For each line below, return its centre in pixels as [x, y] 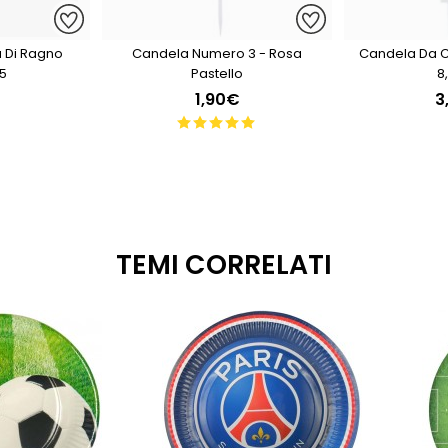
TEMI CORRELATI [224, 264]
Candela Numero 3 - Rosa [217, 53]
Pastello [217, 73]
